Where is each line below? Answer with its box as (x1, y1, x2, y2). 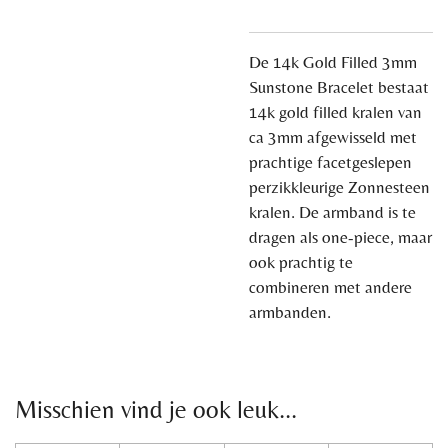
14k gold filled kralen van (249, 102, 422, 123)
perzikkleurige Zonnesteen (249, 177, 430, 198)
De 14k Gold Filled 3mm (249, 52, 417, 73)
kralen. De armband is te (249, 202, 416, 223)
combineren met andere (249, 277, 412, 298)
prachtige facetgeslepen (249, 152, 412, 173)
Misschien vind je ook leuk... (15, 395, 297, 425)
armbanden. (249, 302, 335, 323)
